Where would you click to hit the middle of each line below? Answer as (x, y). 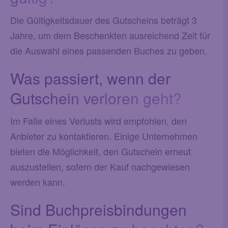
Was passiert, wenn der (90, 78)
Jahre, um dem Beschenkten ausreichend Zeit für (110, 35)
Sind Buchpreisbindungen (98, 209)
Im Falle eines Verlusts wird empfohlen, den (98, 120)
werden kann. (38, 181)
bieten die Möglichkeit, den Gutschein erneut (101, 151)
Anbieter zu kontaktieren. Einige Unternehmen (104, 136)
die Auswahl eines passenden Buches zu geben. (109, 50)
